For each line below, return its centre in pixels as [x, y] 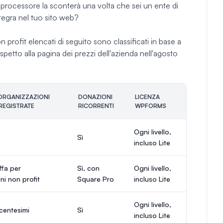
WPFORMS [151, 106]
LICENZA [147, 97]
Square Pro [96, 179]
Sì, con [88, 168]
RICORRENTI [96, 106]
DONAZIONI [95, 97]
